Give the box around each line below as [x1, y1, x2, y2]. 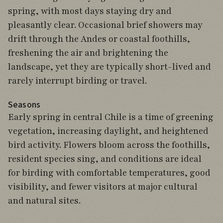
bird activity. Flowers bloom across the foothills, [8, 139, 210, 151]
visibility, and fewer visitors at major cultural [8, 181, 198, 193]
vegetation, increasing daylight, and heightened [8, 125, 209, 137]
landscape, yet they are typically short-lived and [8, 61, 211, 73]
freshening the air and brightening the [8, 47, 168, 59]
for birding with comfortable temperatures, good [8, 167, 211, 179]
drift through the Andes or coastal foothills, [8, 33, 190, 45]
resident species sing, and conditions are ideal [8, 153, 202, 165]
